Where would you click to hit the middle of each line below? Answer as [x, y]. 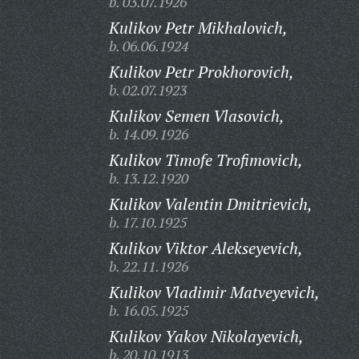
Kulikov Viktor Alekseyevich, [206, 248]
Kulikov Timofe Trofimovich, [206, 160]
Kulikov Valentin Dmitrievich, [210, 204]
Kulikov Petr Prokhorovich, [201, 72]
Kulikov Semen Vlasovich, [196, 116]
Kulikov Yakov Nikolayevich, [206, 336]
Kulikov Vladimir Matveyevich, [214, 292]
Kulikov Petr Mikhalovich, [198, 28]
